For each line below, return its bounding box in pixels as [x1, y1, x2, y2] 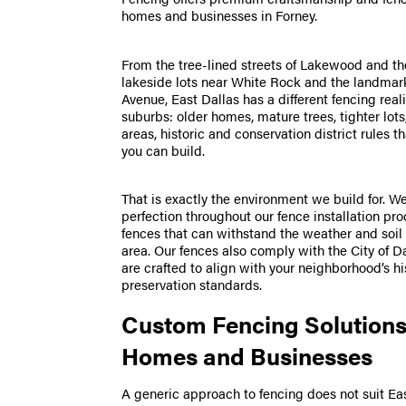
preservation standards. [121, 275, 263, 295]
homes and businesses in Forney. [121, 5, 318, 26]
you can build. [121, 140, 206, 160]
